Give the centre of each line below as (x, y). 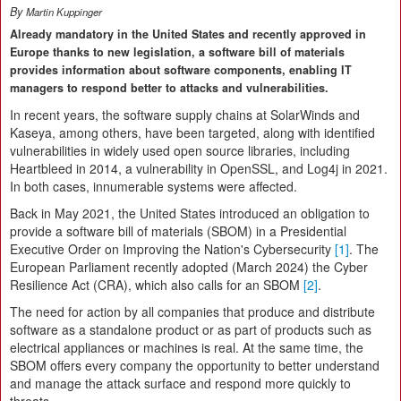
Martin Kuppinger (64, 12)
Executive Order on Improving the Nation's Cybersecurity (172, 249)
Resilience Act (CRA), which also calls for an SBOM (157, 285)
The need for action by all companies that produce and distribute (192, 312)
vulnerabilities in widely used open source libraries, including (180, 151)
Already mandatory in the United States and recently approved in (188, 34)
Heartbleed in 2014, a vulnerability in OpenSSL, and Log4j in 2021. (199, 169)
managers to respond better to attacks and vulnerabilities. (169, 88)
